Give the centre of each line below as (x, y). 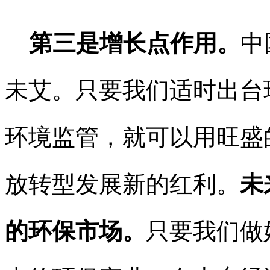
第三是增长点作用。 (123, 43)
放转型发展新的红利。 (122, 184)
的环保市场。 (75, 231)
